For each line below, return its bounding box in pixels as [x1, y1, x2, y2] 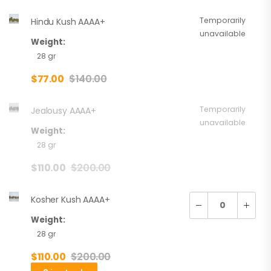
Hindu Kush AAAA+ [31, 15, 105, 28]
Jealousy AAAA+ [31, 104, 97, 117]
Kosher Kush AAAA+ [31, 193, 110, 206]
